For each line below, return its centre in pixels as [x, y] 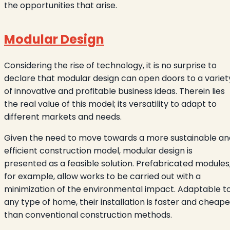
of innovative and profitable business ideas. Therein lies [114, 91]
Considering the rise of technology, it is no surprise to [110, 65]
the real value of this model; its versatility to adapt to [110, 104]
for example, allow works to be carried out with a [102, 176]
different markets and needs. [63, 117]
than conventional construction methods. [88, 215]
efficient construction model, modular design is [98, 150]
